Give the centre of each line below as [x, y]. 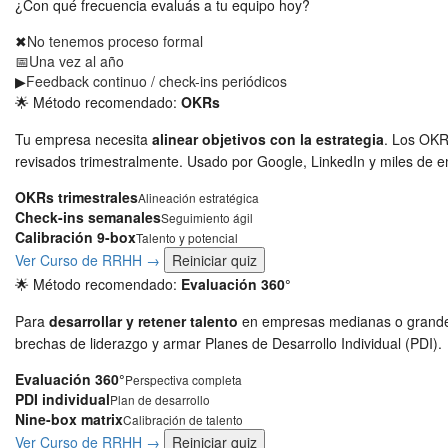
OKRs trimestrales [76, 197]
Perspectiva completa [183, 379]
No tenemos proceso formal [115, 41]
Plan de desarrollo [160, 399]
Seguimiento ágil [207, 217]
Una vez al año [76, 61]
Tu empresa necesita [83, 139]
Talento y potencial [187, 237]
